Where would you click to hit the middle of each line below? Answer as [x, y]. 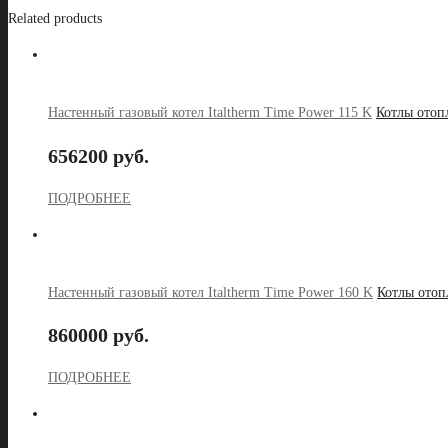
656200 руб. [98, 155]
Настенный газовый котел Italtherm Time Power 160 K [210, 292]
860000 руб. [98, 335]
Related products [55, 19]
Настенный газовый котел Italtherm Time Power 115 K [210, 113]
